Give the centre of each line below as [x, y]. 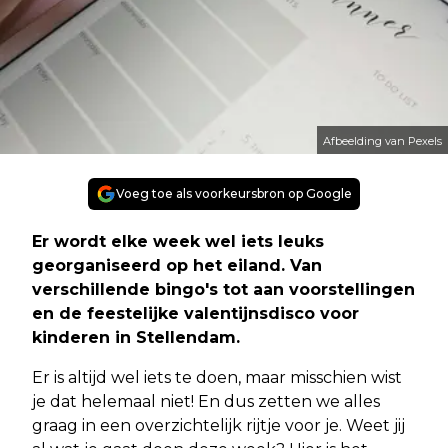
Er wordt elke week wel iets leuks [178, 242]
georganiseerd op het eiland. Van [177, 266]
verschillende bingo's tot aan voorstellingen [223, 290]
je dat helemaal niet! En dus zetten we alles [206, 402]
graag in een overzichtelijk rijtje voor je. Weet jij [218, 426]
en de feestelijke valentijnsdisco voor [195, 314]
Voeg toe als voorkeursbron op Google [234, 194]
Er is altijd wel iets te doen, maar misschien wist [217, 378]
